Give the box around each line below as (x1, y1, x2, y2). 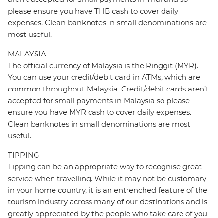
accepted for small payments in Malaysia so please (8, 96, 190, 106)
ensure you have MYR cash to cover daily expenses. (8, 108, 191, 117)
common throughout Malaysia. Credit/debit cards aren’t (8, 84, 209, 94)
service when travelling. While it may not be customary (8, 174, 206, 183)
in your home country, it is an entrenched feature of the (8, 185, 207, 195)
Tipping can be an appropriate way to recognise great (8, 162, 202, 172)
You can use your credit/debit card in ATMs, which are (8, 73, 200, 82)
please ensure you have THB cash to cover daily (8, 6, 178, 16)
